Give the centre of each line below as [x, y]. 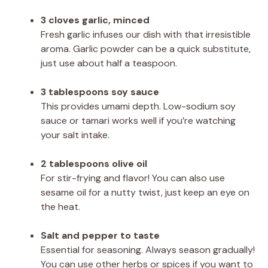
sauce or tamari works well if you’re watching [138, 120]
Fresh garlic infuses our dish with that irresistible [146, 34]
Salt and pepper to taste [100, 235]
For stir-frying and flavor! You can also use [133, 178]
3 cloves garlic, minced [95, 20]
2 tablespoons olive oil [94, 163]
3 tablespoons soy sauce [100, 92]
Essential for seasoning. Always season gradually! [148, 249]
